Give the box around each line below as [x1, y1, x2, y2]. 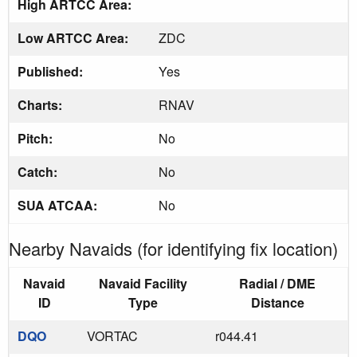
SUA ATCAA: [18, 195, 100, 214]
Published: [18, 61, 86, 80]
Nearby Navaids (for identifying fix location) [9, 235, 338, 261]
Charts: [18, 95, 65, 114]
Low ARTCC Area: [18, 28, 131, 47]
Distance [250, 292, 304, 312]
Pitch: [18, 128, 56, 147]
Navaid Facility [99, 273, 187, 292]
